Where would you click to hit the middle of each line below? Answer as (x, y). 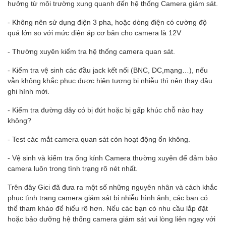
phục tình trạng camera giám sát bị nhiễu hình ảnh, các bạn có (108, 198)
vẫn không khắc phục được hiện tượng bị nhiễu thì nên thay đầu (110, 81)
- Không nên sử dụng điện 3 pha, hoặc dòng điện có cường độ (107, 22)
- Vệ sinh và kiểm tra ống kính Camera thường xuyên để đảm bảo (112, 158)
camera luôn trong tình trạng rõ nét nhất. (73, 168)
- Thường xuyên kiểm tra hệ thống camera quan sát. (91, 51)
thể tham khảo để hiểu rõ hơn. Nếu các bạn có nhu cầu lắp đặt (108, 208)
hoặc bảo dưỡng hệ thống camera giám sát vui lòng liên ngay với (111, 219)
